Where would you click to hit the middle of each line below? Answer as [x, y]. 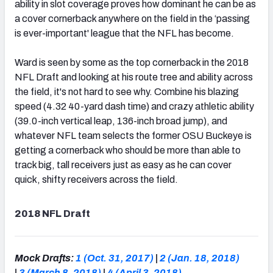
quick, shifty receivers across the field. [96, 180]
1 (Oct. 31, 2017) [115, 258]
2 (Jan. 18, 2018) [200, 258]
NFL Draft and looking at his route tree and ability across [134, 77]
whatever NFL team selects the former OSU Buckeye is [133, 136]
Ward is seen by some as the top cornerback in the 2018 [132, 63]
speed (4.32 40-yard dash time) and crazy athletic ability [134, 107]
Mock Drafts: [45, 258]
